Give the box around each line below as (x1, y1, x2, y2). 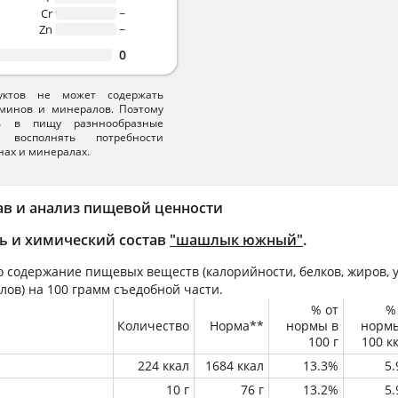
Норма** (210, 317, 264, 334)
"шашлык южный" (170, 230, 303, 250)
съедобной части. (110, 281, 223, 298)
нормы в (286, 317, 338, 334)
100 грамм (47, 281, 110, 298)
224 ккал (138, 357, 189, 374)
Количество (117, 317, 189, 334)
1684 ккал (205, 357, 264, 374)
